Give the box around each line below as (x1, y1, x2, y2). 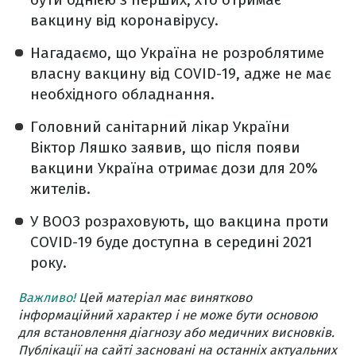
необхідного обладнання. (30, 85, 215, 104)
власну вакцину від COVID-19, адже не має (30, 64, 331, 83)
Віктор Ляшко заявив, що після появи (30, 138, 300, 157)
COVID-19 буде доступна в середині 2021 (30, 233, 312, 252)
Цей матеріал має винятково (75, 290, 252, 306)
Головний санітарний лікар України (30, 118, 290, 137)
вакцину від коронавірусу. (30, 11, 219, 30)
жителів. (30, 180, 91, 199)
